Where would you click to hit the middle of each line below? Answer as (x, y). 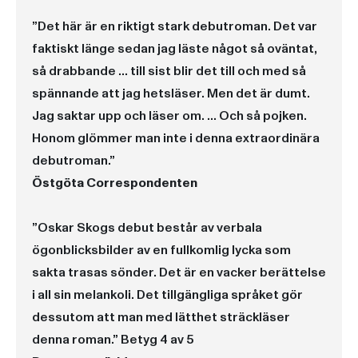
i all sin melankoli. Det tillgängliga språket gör (167, 295)
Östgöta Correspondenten (115, 183)
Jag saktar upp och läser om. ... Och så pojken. (169, 116)
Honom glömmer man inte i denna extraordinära (176, 138)
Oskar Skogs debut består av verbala (150, 228)
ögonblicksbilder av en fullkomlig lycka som (161, 250)
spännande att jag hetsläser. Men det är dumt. (171, 93)
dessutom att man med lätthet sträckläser (161, 317)
